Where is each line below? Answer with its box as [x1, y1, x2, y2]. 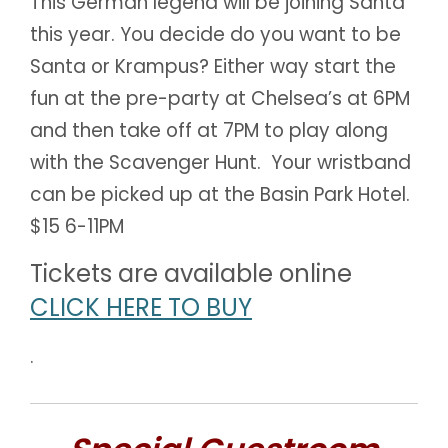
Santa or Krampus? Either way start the [30, 52, 396, 80]
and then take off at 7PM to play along [30, 116, 388, 144]
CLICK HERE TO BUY [30, 290, 252, 324]
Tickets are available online [30, 256, 352, 290]
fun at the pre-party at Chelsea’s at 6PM [30, 84, 410, 112]
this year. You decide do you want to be [30, 20, 401, 48]
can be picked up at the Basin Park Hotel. [30, 180, 410, 208]
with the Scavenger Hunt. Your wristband [30, 148, 411, 176]
